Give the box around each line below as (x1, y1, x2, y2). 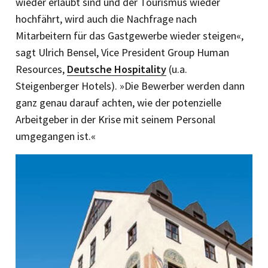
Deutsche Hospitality (67, 62, 166, 77)
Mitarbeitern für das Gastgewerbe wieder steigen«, (16, 29, 243, 43)
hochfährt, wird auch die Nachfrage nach (16, 12, 197, 26)
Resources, (16, 62, 67, 77)
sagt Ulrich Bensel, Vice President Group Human (16, 45, 229, 60)
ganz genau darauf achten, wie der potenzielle (16, 96, 221, 110)
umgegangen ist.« (16, 129, 96, 144)
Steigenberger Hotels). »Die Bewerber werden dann (16, 79, 245, 93)
